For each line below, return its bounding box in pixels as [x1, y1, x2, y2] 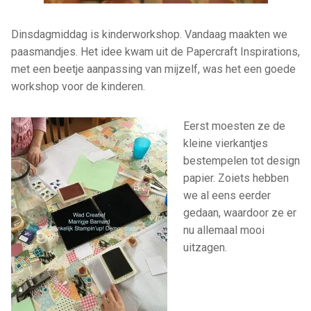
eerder [238, 188, 271, 202]
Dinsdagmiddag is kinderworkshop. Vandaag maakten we [11, 27, 287, 41]
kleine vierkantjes [183, 136, 268, 150]
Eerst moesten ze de [183, 119, 285, 133]
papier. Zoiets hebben [183, 171, 289, 185]
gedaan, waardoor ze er [183, 205, 296, 219]
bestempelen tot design [183, 153, 300, 167]
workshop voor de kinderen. [11, 79, 145, 93]
